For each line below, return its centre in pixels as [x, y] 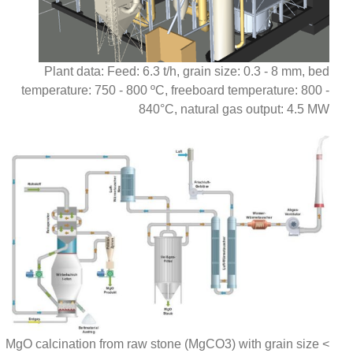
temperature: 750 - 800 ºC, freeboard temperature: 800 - [175, 91]
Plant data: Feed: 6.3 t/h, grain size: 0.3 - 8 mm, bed [187, 72]
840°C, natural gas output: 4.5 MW [234, 110]
